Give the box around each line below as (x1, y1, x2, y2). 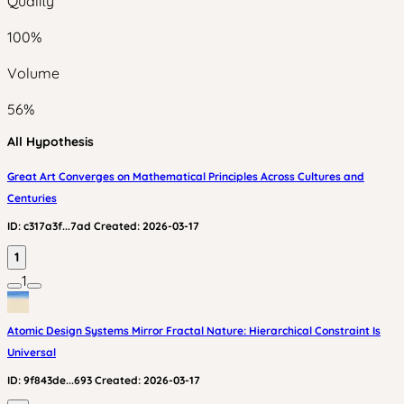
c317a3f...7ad (23, 219, 91, 233)
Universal (7, 345, 56, 359)
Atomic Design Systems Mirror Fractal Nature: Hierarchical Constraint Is (7, 324, 381, 337)
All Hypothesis (7, 133, 94, 150)
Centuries (7, 191, 57, 205)
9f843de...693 (23, 373, 92, 387)
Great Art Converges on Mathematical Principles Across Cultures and (7, 170, 364, 183)
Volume (7, 64, 60, 82)
